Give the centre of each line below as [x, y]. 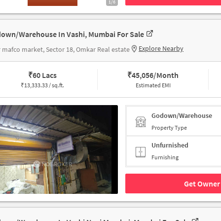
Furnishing [165, 157]
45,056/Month [155, 75]
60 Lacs [44, 75]
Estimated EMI [153, 85]
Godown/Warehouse [182, 115]
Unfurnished [170, 145]
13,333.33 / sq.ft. [44, 85]
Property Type [169, 127]
